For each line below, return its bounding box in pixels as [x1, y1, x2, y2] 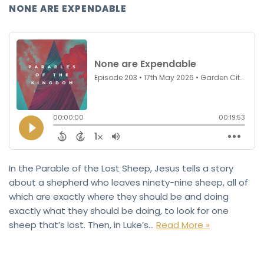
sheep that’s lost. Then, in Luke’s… [9, 218, 156, 231]
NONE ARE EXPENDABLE [9, 2, 127, 15]
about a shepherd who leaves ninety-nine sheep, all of [9, 176, 248, 189]
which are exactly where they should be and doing [9, 190, 229, 203]
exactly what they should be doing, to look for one [9, 204, 229, 217]
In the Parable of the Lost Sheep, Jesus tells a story [9, 161, 233, 174]
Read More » [156, 218, 210, 231]
